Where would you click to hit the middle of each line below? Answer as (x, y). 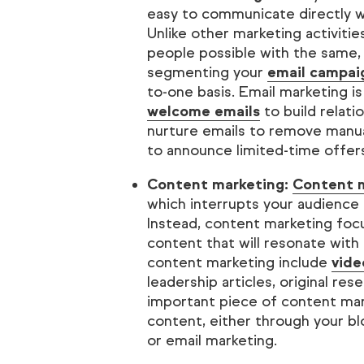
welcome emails (203, 111)
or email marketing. (212, 340)
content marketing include (239, 262)
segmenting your (207, 72)
